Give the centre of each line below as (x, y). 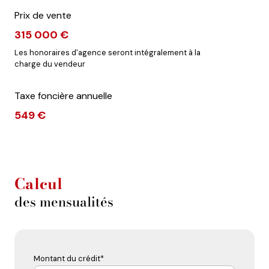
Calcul (38, 184)
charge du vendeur (50, 64)
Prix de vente (43, 15)
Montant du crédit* (69, 258)
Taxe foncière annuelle (63, 96)
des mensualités (64, 202)
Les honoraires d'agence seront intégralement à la (107, 53)
